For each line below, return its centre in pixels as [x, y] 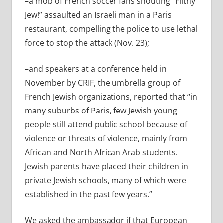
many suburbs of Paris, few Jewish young [101, 111]
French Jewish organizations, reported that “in [111, 97]
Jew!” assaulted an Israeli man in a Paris [98, 15]
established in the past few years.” [88, 194]
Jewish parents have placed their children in [106, 167]
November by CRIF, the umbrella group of [102, 83]
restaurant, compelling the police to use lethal [111, 29]
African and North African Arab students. [101, 153]
